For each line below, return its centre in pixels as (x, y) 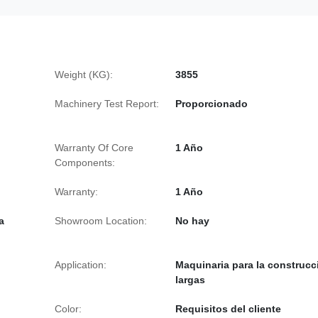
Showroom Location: (101, 221)
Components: (85, 163)
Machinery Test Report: (107, 104)
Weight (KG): (84, 75)
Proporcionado (212, 104)
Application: (81, 265)
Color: (68, 309)
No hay (192, 221)
